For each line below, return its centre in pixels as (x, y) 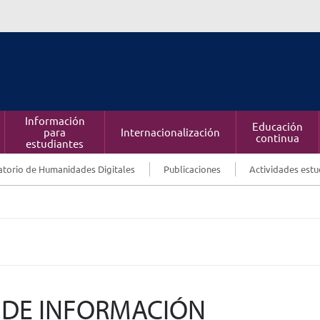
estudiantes (55, 143)
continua (277, 137)
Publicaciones (192, 169)
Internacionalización (170, 132)
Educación (277, 126)
